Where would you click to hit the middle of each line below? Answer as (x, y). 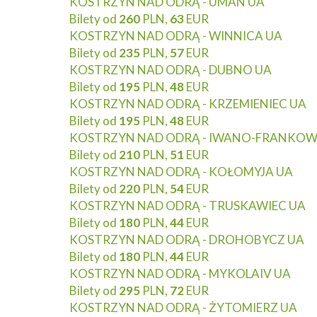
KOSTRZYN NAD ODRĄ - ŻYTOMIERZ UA (183, 307)
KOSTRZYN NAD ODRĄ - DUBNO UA (171, 70)
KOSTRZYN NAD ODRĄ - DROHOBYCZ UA (187, 240)
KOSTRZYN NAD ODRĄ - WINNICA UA (176, 36)
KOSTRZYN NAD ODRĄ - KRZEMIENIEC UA (188, 104)
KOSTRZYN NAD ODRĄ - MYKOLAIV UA (180, 273)
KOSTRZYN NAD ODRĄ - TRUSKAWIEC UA (188, 206)
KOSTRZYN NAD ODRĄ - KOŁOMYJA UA (181, 172)
